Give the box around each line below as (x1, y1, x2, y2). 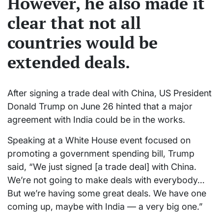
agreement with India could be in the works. (7, 114, 185, 125)
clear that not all (7, 12, 141, 34)
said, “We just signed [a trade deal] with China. (7, 161, 196, 172)
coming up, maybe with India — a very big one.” (7, 201, 203, 212)
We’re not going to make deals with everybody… (7, 174, 205, 185)
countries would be (7, 31, 158, 54)
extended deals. (7, 51, 130, 74)
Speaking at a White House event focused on (7, 135, 191, 145)
